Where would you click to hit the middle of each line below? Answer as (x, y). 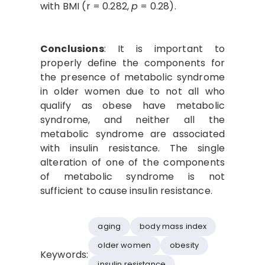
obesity (185, 245)
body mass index (173, 227)
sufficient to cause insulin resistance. (126, 190)
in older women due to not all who (132, 91)
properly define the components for (132, 63)
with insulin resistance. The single (132, 148)
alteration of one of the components (132, 162)
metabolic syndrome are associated (132, 134)
